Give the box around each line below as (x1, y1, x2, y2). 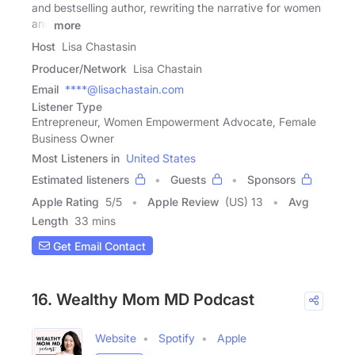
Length (32, 214, 68, 228)
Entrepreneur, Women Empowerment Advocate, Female (32, 115, 316, 129)
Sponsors (247, 173, 296, 187)
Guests (170, 173, 206, 187)
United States (126, 151, 196, 166)
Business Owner (32, 132, 114, 146)
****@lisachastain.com (65, 82, 184, 97)
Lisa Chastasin (62, 40, 136, 54)
